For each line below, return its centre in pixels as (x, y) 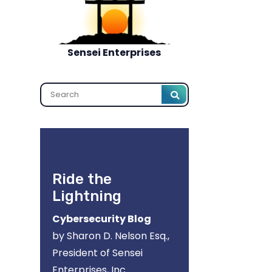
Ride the (82, 179)
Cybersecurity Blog (101, 219)
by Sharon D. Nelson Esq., (110, 236)
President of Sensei (97, 253)
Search (71, 78)
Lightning (87, 196)
